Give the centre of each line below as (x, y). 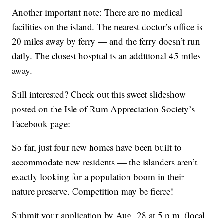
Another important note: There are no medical (97, 12)
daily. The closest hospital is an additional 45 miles (106, 56)
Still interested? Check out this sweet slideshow (99, 94)
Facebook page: (41, 124)
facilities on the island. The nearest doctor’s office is (107, 27)
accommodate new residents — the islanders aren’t (105, 162)
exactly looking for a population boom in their (98, 177)
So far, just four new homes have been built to (97, 147)
